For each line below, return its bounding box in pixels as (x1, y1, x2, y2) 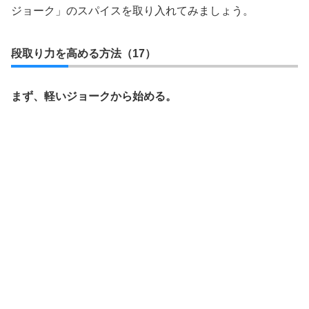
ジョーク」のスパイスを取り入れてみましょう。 (11, 5, 254, 17)
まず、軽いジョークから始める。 (11, 90, 177, 102)
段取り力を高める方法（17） (11, 48, 156, 59)
